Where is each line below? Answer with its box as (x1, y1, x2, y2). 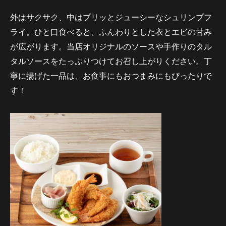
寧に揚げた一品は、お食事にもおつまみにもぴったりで (10, 71, 212, 80)
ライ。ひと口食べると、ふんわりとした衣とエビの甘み (10, 27, 212, 36)
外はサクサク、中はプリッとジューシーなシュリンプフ (10, 13, 212, 22)
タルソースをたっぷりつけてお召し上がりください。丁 (10, 56, 212, 66)
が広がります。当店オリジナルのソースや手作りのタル (10, 42, 212, 51)
